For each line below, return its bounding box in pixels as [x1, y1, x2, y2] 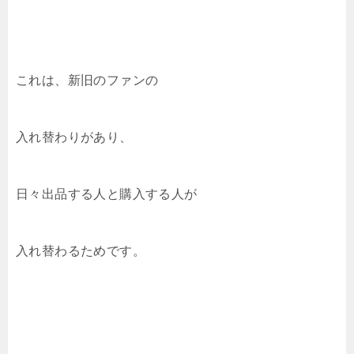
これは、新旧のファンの [16, 73, 159, 87]
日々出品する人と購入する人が [16, 186, 198, 201]
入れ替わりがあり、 [16, 130, 133, 144]
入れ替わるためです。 [16, 243, 145, 258]
